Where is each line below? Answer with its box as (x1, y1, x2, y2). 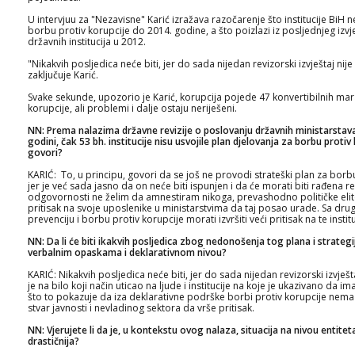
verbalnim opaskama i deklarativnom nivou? (28, 246, 227, 259)
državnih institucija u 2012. (28, 35, 146, 48)
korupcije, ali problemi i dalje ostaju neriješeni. (28, 101, 237, 115)
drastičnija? (28, 334, 79, 348)
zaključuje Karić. (28, 68, 98, 82)
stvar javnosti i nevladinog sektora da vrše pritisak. (28, 301, 254, 315)
